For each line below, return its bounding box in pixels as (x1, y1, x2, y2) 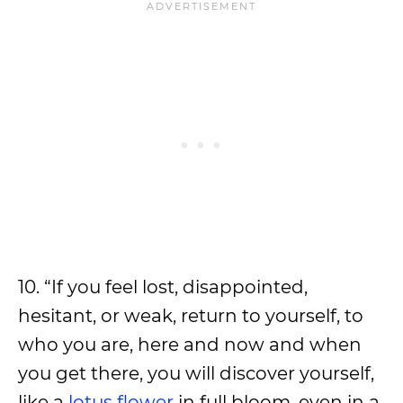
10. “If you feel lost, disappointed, (18, 276, 308, 299)
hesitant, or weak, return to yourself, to (18, 305, 363, 327)
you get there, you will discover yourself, (18, 363, 374, 385)
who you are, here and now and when (18, 334, 362, 356)
